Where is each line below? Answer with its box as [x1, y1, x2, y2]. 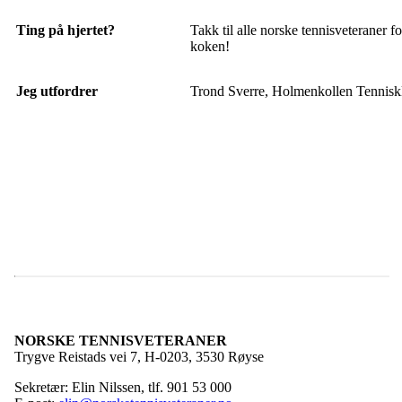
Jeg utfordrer [16, 83, 98, 100]
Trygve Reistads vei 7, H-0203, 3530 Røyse [14, 348, 264, 364]
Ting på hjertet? [16, 22, 115, 39]
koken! [190, 39, 230, 55]
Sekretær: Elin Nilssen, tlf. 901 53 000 [14, 379, 232, 395]
